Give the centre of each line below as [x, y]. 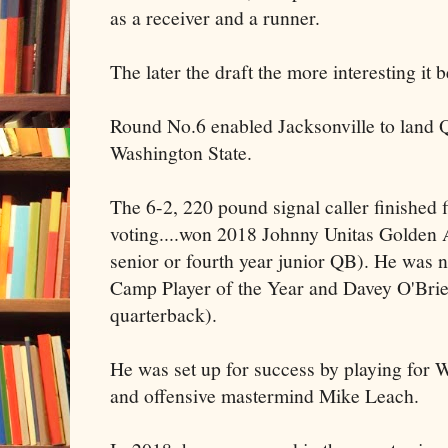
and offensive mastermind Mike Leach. [264, 395]
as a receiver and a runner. [215, 17]
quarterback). [163, 314]
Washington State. [181, 152]
